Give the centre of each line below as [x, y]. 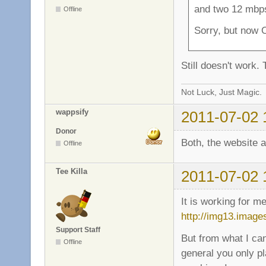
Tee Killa [72, 171]
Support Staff [78, 229]
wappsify [72, 112]
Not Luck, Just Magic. [221, 92]
